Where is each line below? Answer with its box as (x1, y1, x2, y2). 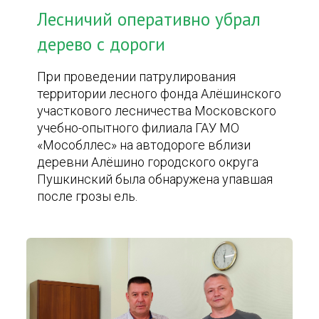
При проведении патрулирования (37, 69, 236, 84)
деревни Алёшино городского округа (37, 155, 259, 169)
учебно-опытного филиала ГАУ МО (37, 120, 240, 135)
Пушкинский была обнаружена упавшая (37, 172, 273, 187)
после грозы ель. (37, 189, 138, 204)
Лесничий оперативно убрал (37, 8, 261, 31)
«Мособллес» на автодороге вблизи (37, 137, 251, 152)
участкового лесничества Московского (37, 103, 277, 118)
